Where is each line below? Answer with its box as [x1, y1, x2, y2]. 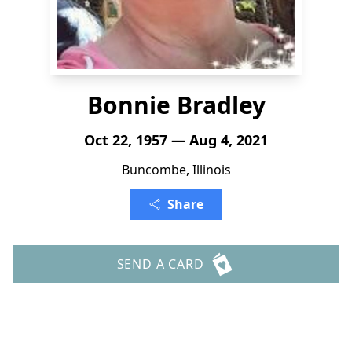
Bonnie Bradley [86, 89, 266, 121]
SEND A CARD [116, 255, 204, 273]
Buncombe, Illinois [121, 161, 231, 178]
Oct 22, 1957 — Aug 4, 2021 [84, 130, 268, 149]
